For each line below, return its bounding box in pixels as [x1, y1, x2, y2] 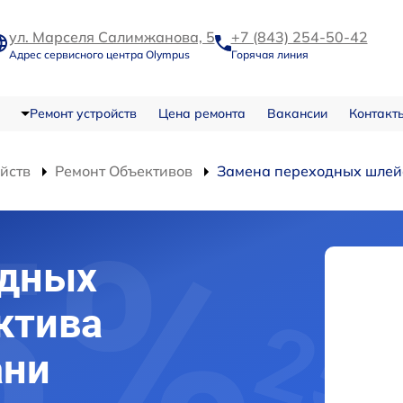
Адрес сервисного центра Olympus [8, 47, 190, 61]
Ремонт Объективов [55, 161, 193, 180]
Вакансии [266, 104, 327, 121]
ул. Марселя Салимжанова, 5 [8, 27, 215, 46]
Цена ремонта [157, 104, 246, 121]
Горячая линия [230, 47, 309, 61]
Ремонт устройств [29, 104, 137, 121]
